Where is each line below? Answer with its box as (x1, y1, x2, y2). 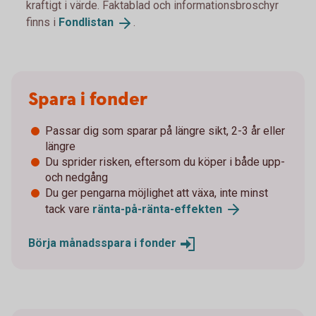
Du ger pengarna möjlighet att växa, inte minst (45, 186, 268, 200)
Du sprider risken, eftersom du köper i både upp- (45, 154, 285, 169)
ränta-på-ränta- (92, 202, 174, 216)
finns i (26, 15, 59, 29)
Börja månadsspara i (28, 236, 140, 250)
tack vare (45, 202, 92, 216)
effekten (174, 202, 222, 216)
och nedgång (45, 170, 111, 184)
